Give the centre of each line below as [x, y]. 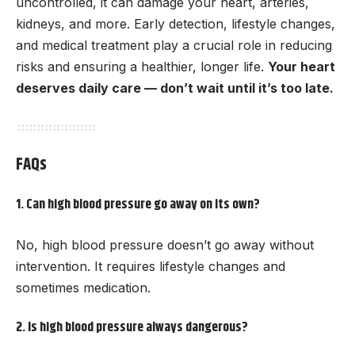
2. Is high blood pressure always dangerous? [132, 328]
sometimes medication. [83, 287]
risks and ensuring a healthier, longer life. [142, 66]
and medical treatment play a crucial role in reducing [174, 45]
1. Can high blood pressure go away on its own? [138, 205]
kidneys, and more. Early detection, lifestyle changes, [176, 23]
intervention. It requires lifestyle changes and [151, 266]
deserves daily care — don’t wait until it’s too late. [175, 88]
